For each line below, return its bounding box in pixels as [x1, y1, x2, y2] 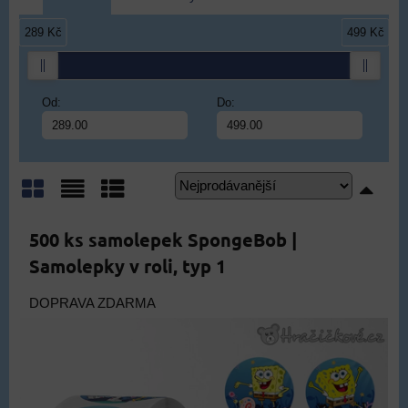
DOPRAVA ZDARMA [29, 296, 156, 311]
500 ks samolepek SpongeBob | [29, 228, 297, 251]
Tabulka [99, 211, 179, 237]
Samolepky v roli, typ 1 [29, 254, 226, 278]
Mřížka [19, 211, 90, 237]
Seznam [59, 211, 145, 237]
